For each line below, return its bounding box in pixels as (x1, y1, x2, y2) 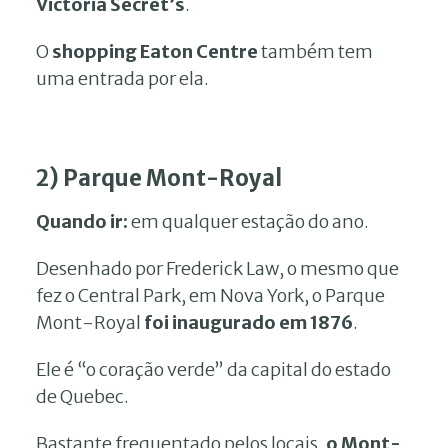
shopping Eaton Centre (52, 39, 258, 63)
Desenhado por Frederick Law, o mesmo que (36, 256, 399, 280)
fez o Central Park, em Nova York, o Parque (36, 283, 385, 307)
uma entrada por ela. (36, 66, 209, 90)
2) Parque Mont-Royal (36, 163, 282, 192)
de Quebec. (36, 384, 129, 408)
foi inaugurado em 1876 (144, 310, 353, 334)
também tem (258, 39, 373, 63)
